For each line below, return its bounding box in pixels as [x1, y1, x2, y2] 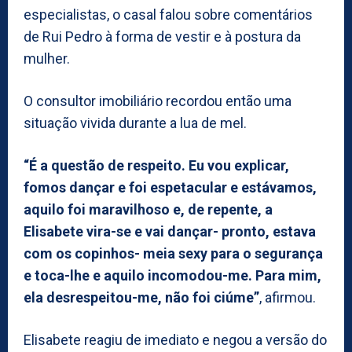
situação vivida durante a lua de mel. [24, 114, 247, 131]
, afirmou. [259, 288, 316, 306]
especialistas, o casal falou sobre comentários [24, 5, 313, 23]
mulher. [24, 49, 70, 67]
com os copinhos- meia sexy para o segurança [24, 244, 323, 262]
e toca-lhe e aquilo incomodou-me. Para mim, [24, 266, 321, 284]
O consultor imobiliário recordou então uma [24, 92, 291, 109]
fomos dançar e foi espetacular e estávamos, [24, 178, 317, 196]
